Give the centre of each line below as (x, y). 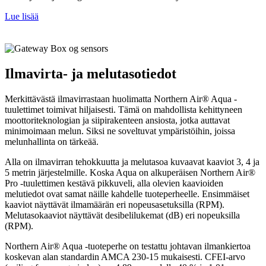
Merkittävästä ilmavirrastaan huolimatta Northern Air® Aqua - (121, 99)
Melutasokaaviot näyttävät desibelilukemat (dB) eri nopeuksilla (122, 216)
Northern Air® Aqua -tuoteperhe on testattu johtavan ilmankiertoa (128, 246)
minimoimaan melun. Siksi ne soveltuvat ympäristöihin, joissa (120, 131)
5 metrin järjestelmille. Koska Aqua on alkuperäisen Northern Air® (130, 173)
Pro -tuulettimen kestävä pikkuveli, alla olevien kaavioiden (114, 183)
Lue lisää (22, 17)
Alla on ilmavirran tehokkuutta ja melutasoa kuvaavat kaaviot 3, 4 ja (132, 162)
